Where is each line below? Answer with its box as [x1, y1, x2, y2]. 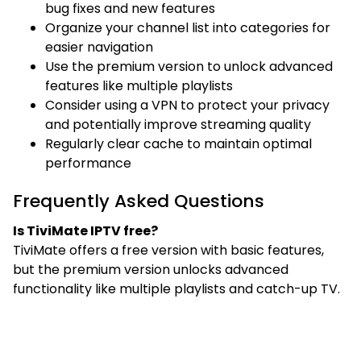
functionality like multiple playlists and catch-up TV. [13, 279, 340, 298]
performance [45, 153, 131, 172]
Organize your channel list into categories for [45, 18, 330, 37]
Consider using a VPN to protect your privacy [45, 95, 330, 114]
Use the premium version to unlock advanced [45, 56, 333, 76]
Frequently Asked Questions [13, 188, 264, 214]
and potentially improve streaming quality [45, 114, 311, 134]
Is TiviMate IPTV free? [13, 221, 158, 240]
